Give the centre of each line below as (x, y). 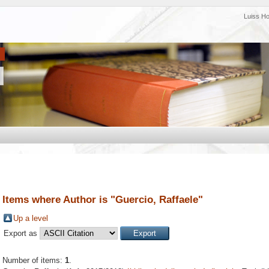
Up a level (31, 219)
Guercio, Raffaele (157, 199)
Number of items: (34, 261)
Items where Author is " (59, 199)
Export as (22, 234)
